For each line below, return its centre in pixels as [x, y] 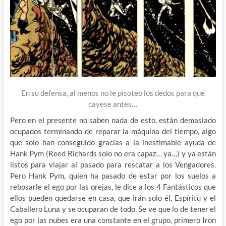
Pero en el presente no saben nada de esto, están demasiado [113, 120]
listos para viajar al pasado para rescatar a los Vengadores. [113, 164]
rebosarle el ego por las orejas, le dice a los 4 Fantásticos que [113, 186]
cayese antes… [113, 104]
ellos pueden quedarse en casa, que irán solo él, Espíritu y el [113, 197]
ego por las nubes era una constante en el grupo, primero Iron [113, 220]
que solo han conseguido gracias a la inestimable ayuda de [113, 142]
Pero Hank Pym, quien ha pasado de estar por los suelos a [113, 175]
